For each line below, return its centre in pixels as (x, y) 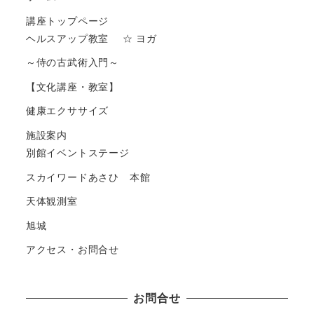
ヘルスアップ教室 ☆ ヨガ (91, 37)
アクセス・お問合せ (72, 249)
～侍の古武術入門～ (72, 62)
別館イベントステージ (77, 152)
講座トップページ (67, 20)
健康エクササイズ (72, 110)
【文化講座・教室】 (72, 86)
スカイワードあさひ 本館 (88, 176)
